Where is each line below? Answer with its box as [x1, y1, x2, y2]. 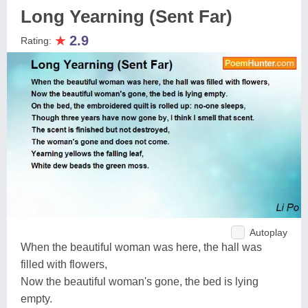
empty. [21, 292, 52, 305]
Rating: [21, 35, 54, 46]
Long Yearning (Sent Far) [21, 6, 232, 27]
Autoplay [250, 226, 287, 238]
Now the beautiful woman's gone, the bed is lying [21, 275, 258, 287]
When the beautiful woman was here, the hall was [21, 241, 262, 253]
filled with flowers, [21, 258, 107, 270]
